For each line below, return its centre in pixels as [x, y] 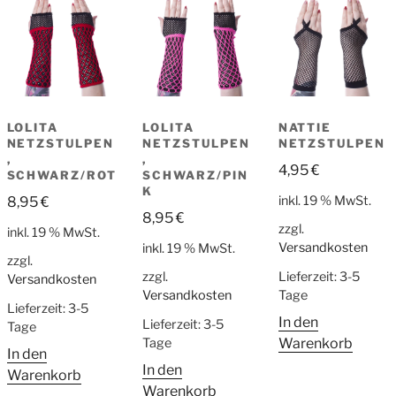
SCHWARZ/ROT [61, 175]
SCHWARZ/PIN [195, 175]
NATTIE [305, 128]
